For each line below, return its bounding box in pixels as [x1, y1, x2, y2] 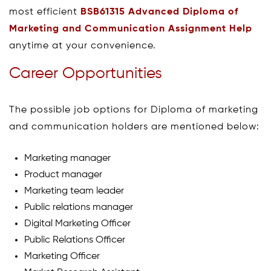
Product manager [24, 169, 102, 180]
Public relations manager [24, 202, 133, 212]
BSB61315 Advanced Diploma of [80, 7, 238, 17]
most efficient [9, 7, 80, 17]
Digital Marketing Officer [24, 218, 131, 229]
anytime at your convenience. [9, 41, 156, 51]
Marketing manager [24, 153, 111, 163]
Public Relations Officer [24, 235, 125, 245]
